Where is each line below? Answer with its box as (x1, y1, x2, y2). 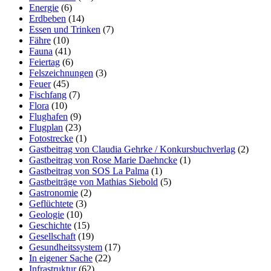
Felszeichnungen (29, 67, 93, 78)
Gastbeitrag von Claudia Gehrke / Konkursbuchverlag (29, 143, 235, 154)
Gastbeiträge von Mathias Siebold (29, 176, 158, 187)
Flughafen (29, 111, 68, 122)
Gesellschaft (29, 230, 76, 241)
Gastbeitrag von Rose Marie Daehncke (29, 154, 177, 165)
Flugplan (29, 122, 63, 132)
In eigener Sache (29, 252, 93, 263)
